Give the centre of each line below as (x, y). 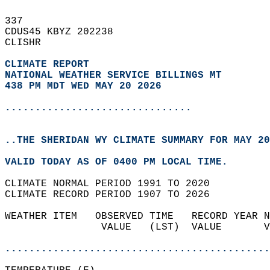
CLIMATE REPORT (50, 64)
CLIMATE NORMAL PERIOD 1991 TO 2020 (113, 184)
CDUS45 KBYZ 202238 (65, 32)
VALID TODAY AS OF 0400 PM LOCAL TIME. (122, 162)
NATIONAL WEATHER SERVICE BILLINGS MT (113, 75)
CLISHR (29, 43)
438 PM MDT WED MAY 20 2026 (83, 86)
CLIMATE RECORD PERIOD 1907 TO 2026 (113, 195)
